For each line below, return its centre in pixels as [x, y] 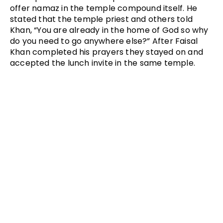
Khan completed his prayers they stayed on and [107, 52]
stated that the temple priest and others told [102, 19]
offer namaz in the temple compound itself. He [104, 8]
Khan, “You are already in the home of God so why [109, 30]
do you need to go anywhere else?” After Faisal [104, 41]
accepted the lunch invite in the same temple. [103, 63]
